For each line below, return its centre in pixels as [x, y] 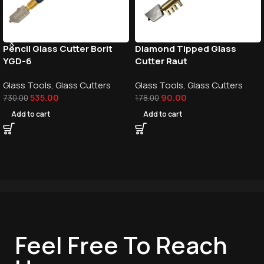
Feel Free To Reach [121, 245]
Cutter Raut [161, 61]
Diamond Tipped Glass [186, 48]
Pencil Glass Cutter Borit [58, 48]
